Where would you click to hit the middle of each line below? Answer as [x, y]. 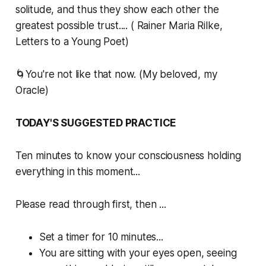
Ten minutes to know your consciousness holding [128, 156]
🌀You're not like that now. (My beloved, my [116, 75]
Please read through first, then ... [91, 205]
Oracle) [32, 91]
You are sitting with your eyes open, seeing [138, 253]
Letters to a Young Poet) [72, 42]
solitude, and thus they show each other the [117, 10]
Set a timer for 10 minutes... [101, 237]
